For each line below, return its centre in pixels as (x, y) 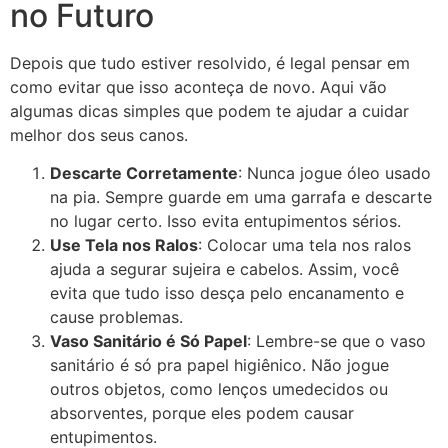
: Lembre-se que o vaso (336, 340)
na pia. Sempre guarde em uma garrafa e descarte (241, 196)
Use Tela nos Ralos (124, 244)
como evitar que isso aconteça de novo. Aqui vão (198, 86)
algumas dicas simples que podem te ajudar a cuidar (209, 110)
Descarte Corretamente (144, 172)
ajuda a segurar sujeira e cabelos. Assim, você (224, 268)
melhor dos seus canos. (99, 134)
